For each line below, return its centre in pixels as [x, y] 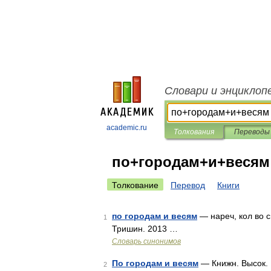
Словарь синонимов [146, 241]
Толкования [194, 132]
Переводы [252, 132]
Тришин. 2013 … [145, 229]
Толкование [135, 185]
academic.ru [127, 128]
